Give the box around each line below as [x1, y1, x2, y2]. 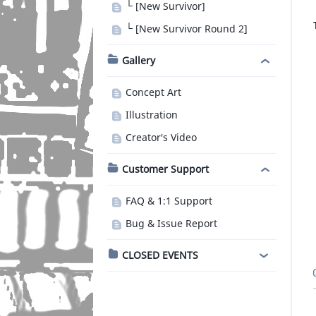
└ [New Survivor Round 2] [126, 22, 248, 35]
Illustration [126, 108, 178, 121]
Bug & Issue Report [126, 217, 217, 230]
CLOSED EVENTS [122, 248, 198, 262]
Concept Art [126, 85, 181, 99]
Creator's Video [126, 130, 197, 144]
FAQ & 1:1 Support [126, 194, 212, 207]
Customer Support [122, 162, 209, 176]
